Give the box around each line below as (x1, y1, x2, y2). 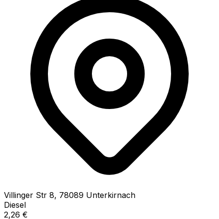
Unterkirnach (86, 190, 135, 200)
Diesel (4, 199, 26, 210)
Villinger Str (4, 190, 47, 200)
